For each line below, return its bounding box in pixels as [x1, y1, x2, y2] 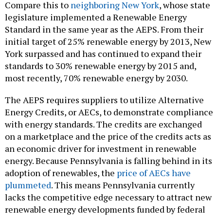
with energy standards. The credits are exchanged [5, 118, 202, 130]
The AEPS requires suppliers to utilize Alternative [5, 93, 204, 106]
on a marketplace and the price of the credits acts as [5, 130, 211, 142]
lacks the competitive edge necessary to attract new [5, 191, 212, 203]
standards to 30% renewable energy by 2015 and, [5, 59, 196, 72]
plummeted [5, 179, 51, 191]
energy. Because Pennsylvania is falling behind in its [5, 154, 212, 166]
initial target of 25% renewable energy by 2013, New [5, 35, 211, 47]
